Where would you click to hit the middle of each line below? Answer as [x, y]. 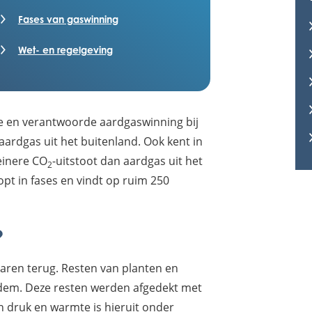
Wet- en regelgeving [65, 50]
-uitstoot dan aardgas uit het [127, 161]
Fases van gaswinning [68, 19]
